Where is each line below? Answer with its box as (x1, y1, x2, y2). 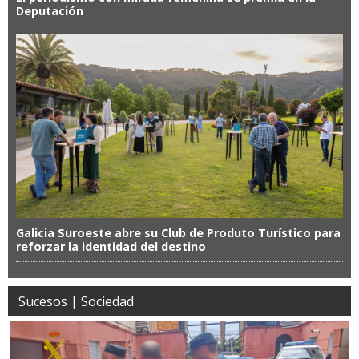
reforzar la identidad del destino (16, 239, 206, 255)
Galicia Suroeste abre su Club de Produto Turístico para (16, 225, 341, 241)
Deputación (16, 2, 83, 18)
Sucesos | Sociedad (18, 292, 134, 311)
